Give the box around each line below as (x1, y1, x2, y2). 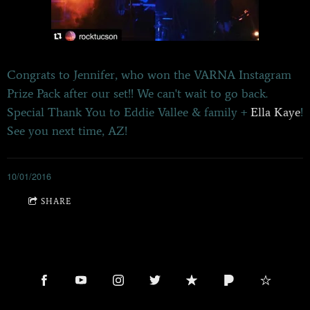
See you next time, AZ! (7, 122, 127, 138)
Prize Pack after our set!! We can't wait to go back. (7, 85, 268, 101)
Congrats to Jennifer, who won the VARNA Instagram (7, 66, 291, 82)
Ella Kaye (250, 104, 300, 120)
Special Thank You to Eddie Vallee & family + (7, 104, 250, 120)
